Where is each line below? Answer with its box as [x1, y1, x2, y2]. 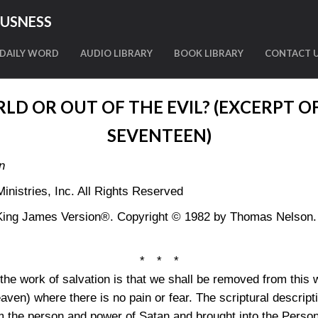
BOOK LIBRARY [174, 48, 243, 59]
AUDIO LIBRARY [80, 48, 153, 59]
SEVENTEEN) [106, 125, 212, 146]
